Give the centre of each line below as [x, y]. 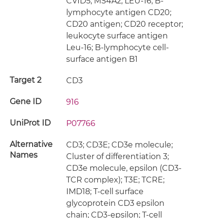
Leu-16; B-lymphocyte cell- [118, 47]
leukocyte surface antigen [117, 36]
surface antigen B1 [102, 59]
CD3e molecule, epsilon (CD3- [124, 168]
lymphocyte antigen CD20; [119, 12]
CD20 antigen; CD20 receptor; [125, 24]
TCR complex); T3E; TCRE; [116, 180]
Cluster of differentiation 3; [118, 156]
